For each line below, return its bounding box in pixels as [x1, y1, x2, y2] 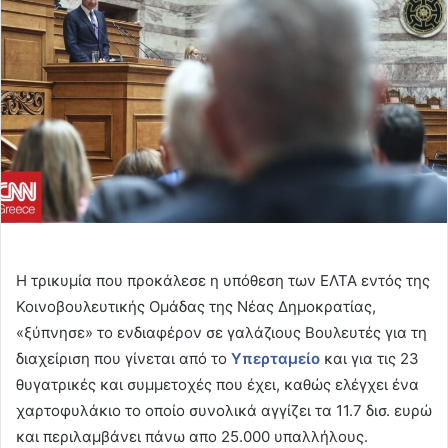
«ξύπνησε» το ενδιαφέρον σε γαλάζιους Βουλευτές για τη [16, 323, 427, 343]
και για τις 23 [324, 349, 419, 369]
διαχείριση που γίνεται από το [16, 349, 231, 369]
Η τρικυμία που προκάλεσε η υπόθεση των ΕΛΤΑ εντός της [16, 271, 430, 291]
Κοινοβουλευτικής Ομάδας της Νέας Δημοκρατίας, [16, 297, 376, 317]
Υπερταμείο [231, 349, 320, 369]
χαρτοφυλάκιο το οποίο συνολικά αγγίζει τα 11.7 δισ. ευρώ [16, 401, 432, 421]
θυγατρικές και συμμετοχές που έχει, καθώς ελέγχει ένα [16, 375, 419, 395]
